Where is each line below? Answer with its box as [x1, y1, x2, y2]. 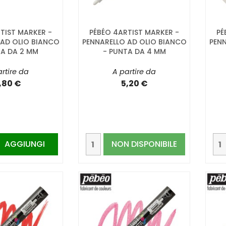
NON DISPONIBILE [111, 138, 178, 150]
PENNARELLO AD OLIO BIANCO [82, 37, 187, 47]
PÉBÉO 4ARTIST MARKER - [89, 27, 179, 38]
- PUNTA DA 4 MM [102, 46, 166, 57]
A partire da [112, 67, 156, 77]
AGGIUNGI [4, 138, 45, 150]
